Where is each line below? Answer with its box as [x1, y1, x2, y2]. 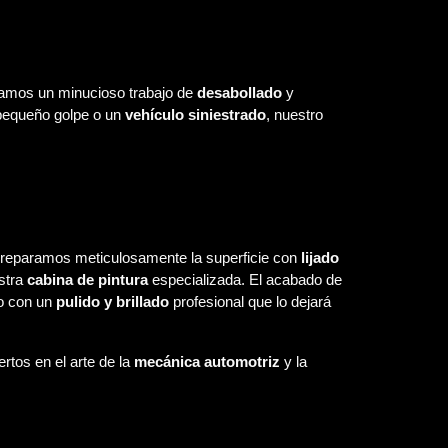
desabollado [196, 84, 282, 101]
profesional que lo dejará [168, 293, 331, 310]
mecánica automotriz [133, 353, 280, 370]
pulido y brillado [55, 293, 169, 310]
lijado [300, 249, 339, 266]
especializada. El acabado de [147, 271, 342, 288]
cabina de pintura [26, 271, 148, 288]
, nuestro [265, 106, 323, 123]
